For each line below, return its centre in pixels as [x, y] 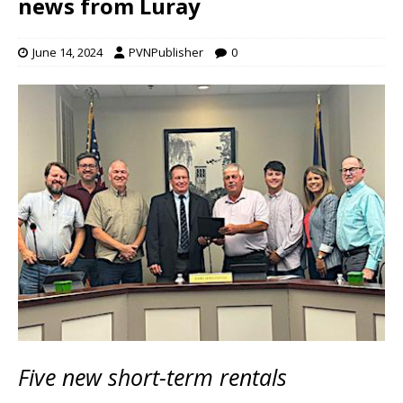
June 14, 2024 [67, 53]
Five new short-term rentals [152, 376]
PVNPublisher [166, 53]
